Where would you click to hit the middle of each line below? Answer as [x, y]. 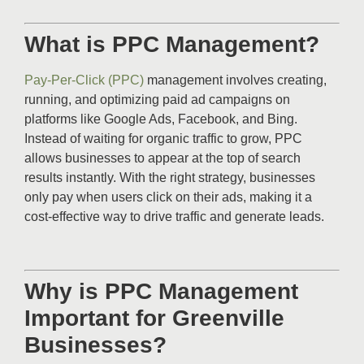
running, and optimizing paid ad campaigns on [157, 100]
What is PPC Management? [172, 45]
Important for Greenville [154, 318]
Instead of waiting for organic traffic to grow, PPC [163, 139]
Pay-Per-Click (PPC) [84, 80]
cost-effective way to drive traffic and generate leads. [174, 217]
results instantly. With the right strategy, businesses [170, 178]
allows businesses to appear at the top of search [162, 158]
